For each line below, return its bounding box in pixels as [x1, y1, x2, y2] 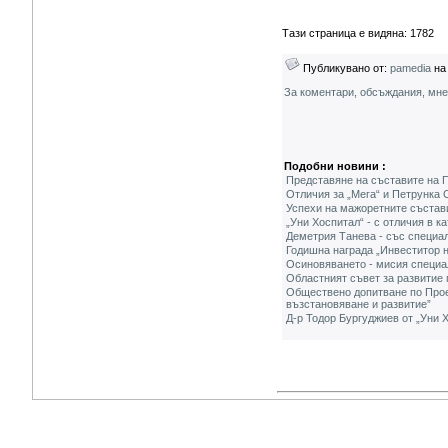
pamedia [390, 62, 431, 74]
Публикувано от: [300, 62, 390, 74]
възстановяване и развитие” [286, 298, 431, 310]
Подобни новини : [284, 160, 386, 172]
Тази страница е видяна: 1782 [282, 27, 434, 39]
